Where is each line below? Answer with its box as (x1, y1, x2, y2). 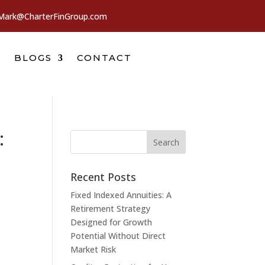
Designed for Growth (70, 216, 153, 228)
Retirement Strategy (70, 202, 151, 214)
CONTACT (77, 51, 132, 63)
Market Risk (70, 243, 117, 255)
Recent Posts (70, 169, 137, 184)
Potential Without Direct (70, 230, 166, 241)
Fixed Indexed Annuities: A (70, 189, 172, 201)
